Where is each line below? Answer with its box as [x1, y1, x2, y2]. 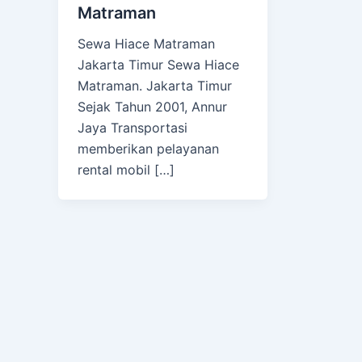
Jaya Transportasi [78, 120, 187, 136]
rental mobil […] [78, 162, 175, 178]
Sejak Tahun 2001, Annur [78, 99, 227, 115]
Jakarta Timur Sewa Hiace [78, 57, 239, 73]
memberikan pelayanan [78, 141, 219, 157]
